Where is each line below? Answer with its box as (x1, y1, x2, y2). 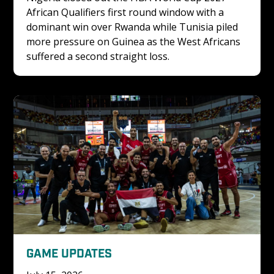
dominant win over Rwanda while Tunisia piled (26, 20, 240, 34)
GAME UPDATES (26, 245, 112, 259)
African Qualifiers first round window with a (26, 5, 226, 19)
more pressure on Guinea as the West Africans (26, 34, 243, 48)
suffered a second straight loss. (26, 49, 169, 63)
